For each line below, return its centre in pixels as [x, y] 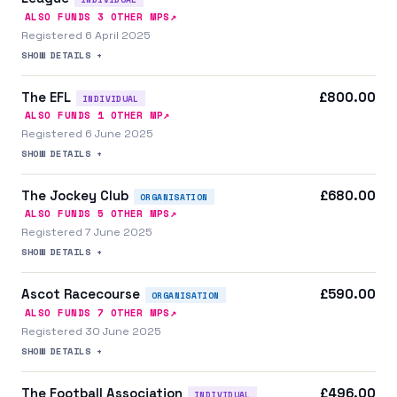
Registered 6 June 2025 [87, 133]
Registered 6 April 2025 [86, 35]
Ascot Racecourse [81, 294]
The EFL [46, 97]
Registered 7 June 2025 [87, 233]
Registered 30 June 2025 [91, 331]
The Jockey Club [75, 195]
